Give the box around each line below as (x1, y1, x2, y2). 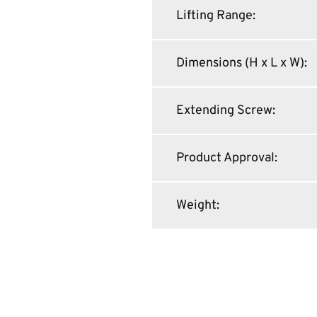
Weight (175, 197, 217, 214)
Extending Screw (175, 102, 272, 119)
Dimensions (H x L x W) (175, 54, 304, 71)
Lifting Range (175, 7, 253, 24)
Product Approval (175, 149, 275, 166)
